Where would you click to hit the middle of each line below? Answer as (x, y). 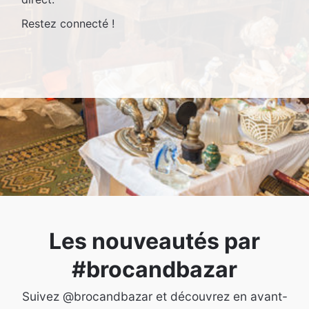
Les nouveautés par (154, 241)
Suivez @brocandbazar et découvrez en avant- (154, 296)
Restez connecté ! (68, 23)
